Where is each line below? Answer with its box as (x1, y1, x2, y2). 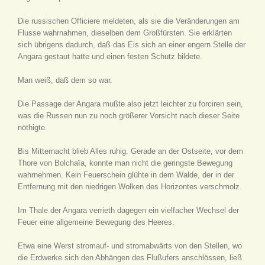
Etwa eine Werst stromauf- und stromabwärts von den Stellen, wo (18, 241, 242, 250)
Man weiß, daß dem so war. (18, 76, 112, 85)
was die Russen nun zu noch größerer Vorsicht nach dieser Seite (18, 111, 240, 120)
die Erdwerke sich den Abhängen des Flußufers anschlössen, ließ (18, 253, 242, 262)
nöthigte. (18, 123, 47, 132)
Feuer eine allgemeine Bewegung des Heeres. (18, 218, 174, 227)
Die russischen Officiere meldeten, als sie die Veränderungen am (18, 17, 240, 25)
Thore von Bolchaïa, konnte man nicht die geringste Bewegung (18, 159, 232, 167)
